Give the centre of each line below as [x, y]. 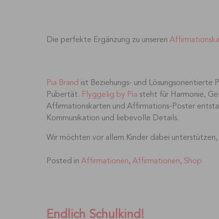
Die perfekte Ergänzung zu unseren [108, 40]
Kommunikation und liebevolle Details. [112, 118]
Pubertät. [64, 95]
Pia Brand [62, 83]
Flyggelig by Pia [109, 95]
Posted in [64, 161]
